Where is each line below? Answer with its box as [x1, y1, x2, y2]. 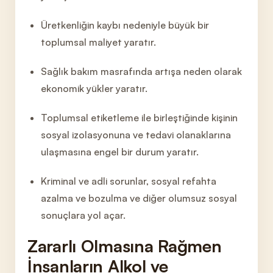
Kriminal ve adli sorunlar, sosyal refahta [41, 175, 217, 187]
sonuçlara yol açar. [41, 209, 126, 221]
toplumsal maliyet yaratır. [41, 36, 157, 48]
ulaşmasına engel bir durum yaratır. [41, 146, 199, 158]
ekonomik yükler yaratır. [41, 82, 148, 94]
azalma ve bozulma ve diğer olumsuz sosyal [41, 192, 238, 204]
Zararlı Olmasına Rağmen [27, 235, 222, 257]
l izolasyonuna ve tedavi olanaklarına [67, 129, 232, 141]
